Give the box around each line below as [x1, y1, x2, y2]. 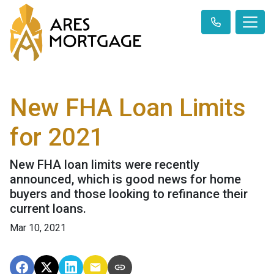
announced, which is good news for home [10, 172, 241, 187]
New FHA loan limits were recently [10, 157, 199, 172]
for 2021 [10, 123, 104, 152]
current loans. [10, 201, 86, 217]
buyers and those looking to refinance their [10, 187, 248, 202]
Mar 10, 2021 [10, 222, 66, 234]
